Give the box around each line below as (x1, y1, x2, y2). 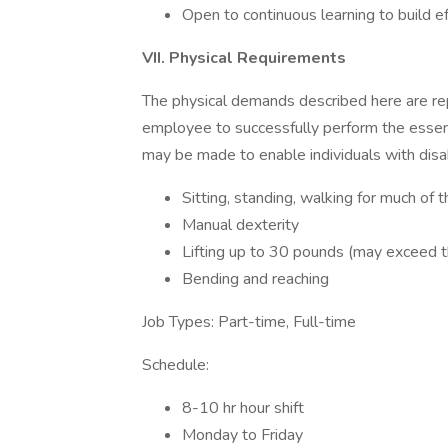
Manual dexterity (182, 214, 299, 236)
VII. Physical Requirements (142, 47, 346, 69)
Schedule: (142, 354, 209, 376)
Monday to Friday (182, 424, 303, 446)
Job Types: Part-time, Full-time (142, 311, 356, 333)
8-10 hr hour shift (182, 397, 304, 419)
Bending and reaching (182, 268, 329, 290)
